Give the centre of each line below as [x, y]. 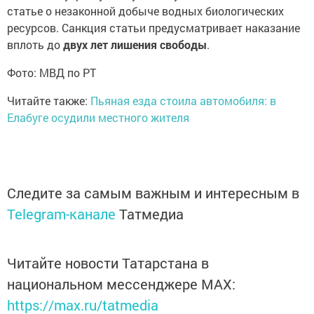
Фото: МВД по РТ [52, 72]
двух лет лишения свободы [135, 44]
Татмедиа [151, 213]
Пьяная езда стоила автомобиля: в [183, 100]
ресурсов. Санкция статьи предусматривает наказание [153, 27]
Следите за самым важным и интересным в [153, 192]
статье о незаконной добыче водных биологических [145, 11]
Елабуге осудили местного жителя [98, 117]
